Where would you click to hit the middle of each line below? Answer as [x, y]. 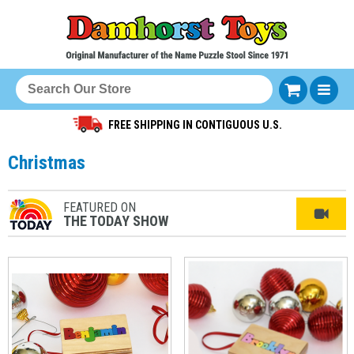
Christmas [47, 163]
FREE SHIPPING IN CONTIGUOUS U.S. [195, 125]
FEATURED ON [100, 207]
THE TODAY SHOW [116, 221]
